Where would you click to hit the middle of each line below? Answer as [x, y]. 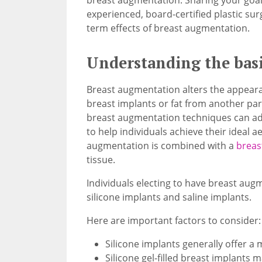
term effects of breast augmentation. [168, 28]
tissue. [101, 160]
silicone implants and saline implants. [169, 197]
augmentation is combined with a [161, 146]
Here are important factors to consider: [173, 221]
